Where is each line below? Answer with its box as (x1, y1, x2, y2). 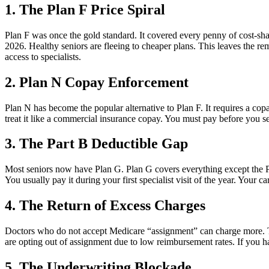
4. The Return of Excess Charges (5, 198, 205, 214)
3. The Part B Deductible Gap (5, 136, 188, 152)
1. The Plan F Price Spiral (5, 1, 165, 17)
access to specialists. (5, 51, 81, 62)
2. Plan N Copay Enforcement (5, 74, 189, 90)
